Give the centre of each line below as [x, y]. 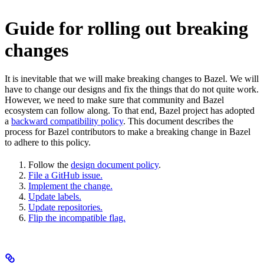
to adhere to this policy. [48, 143]
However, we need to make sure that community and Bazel [114, 100]
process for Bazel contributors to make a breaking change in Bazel [128, 132]
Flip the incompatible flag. [77, 218]
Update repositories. [65, 207]
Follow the [49, 165]
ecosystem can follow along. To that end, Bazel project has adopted [130, 111]
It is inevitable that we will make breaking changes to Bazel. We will [132, 79]
